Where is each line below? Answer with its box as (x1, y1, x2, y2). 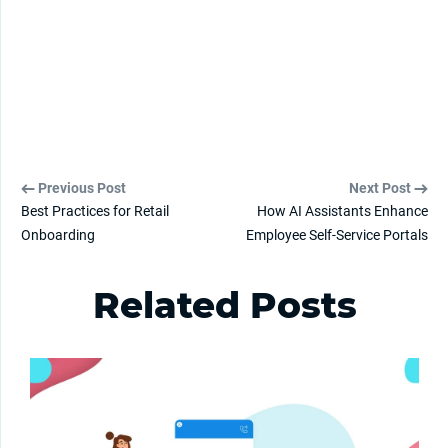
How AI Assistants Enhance (257, 203, 428, 220)
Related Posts (92, 283, 357, 328)
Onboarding (21, 227, 95, 244)
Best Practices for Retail (21, 203, 169, 220)
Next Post (349, 180, 414, 197)
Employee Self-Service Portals (246, 227, 428, 244)
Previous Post (35, 180, 126, 197)
